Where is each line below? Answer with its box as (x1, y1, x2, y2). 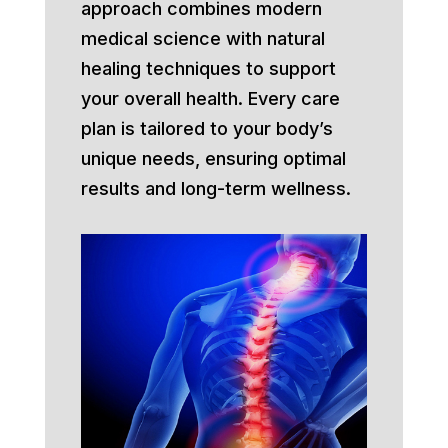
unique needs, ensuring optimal (80, 147, 346, 169)
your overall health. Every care (80, 87, 340, 109)
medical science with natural (80, 27, 325, 49)
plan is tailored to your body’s (80, 117, 333, 139)
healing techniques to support (80, 57, 336, 79)
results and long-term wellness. (80, 177, 351, 199)
